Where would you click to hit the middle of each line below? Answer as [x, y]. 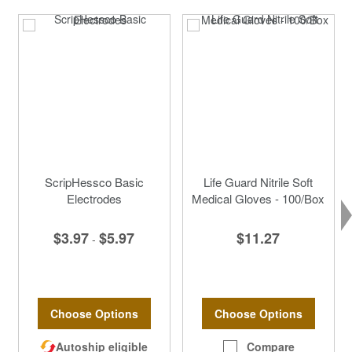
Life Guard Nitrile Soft [258, 181]
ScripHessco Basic [94, 181]
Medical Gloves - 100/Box [258, 198]
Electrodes [94, 198]
